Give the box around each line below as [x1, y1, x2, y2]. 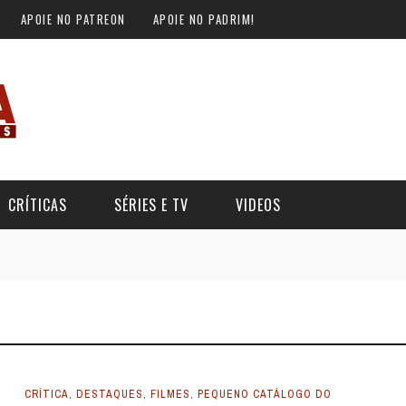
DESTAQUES [75, 387, 143, 401]
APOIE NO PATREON [20, 10, 126, 28]
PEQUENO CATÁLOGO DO [197, 387, 332, 401]
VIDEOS [236, 194, 281, 216]
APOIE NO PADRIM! [152, 10, 256, 28]
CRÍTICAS [8, 194, 67, 216]
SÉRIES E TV [114, 194, 188, 216]
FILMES [150, 387, 190, 401]
